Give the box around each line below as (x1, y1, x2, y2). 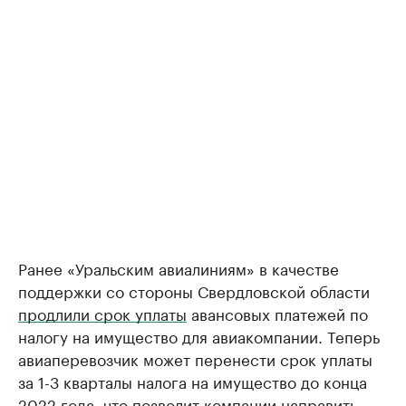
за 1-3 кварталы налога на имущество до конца (18, 369, 367, 393)
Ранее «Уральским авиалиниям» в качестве (18, 256, 339, 280)
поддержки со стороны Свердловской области (18, 278, 370, 303)
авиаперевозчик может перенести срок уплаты (18, 346, 372, 371)
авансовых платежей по (187, 301, 368, 325)
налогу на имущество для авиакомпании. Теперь (18, 324, 380, 348)
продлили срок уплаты (18, 301, 187, 325)
